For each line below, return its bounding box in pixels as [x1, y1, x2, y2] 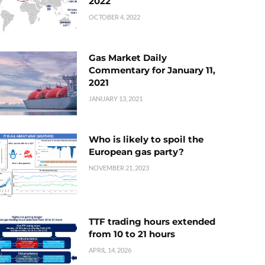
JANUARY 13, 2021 [89, 95, 143, 103]
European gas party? [89, 146, 184, 158]
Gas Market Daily [89, 52, 167, 64]
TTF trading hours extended [89, 215, 215, 227]
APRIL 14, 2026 [89, 245, 131, 254]
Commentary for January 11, [89, 64, 215, 76]
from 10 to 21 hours [89, 228, 175, 240]
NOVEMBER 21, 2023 [89, 164, 149, 172]
